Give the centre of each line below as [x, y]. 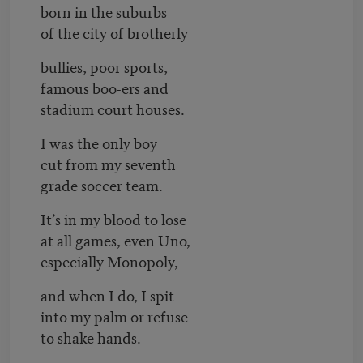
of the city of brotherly [114, 32]
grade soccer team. [101, 184]
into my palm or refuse [114, 315]
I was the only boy [98, 142]
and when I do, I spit [107, 294]
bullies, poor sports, [104, 66]
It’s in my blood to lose [113, 218]
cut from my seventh [108, 163]
